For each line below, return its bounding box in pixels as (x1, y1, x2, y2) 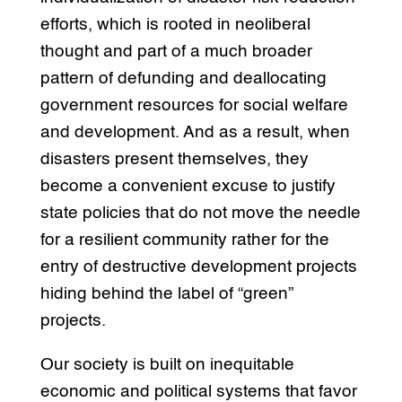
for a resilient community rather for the (39, 232, 329, 249)
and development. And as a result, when (39, 124, 350, 142)
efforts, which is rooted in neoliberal (39, 16, 310, 34)
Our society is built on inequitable (39, 356, 294, 374)
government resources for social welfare (39, 97, 348, 115)
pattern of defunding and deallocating (39, 70, 327, 88)
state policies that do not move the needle (39, 205, 361, 223)
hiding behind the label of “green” (39, 285, 293, 303)
